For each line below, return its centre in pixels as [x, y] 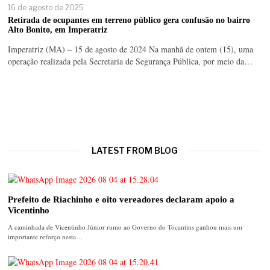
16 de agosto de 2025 [46, 7]
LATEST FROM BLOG [135, 151]
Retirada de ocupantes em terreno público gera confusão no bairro [129, 20]
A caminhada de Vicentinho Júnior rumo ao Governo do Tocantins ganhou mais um [125, 227]
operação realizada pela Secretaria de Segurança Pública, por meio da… [130, 61]
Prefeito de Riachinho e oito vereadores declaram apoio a [121, 199]
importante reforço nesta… [46, 237]
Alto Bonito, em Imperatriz [58, 30]
